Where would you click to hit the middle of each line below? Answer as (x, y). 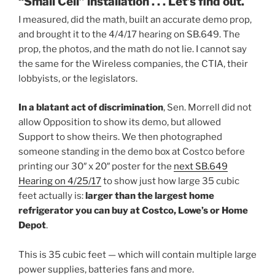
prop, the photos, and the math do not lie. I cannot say (133, 49)
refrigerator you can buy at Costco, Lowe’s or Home (133, 210)
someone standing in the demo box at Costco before (132, 151)
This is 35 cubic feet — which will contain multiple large (137, 254)
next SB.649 (201, 166)
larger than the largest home (150, 196)
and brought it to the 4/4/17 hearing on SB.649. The (129, 35)
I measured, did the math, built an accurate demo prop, (135, 20)
